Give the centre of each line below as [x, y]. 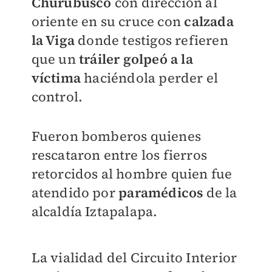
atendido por [75, 193]
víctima [56, 78]
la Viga [53, 40]
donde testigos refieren [151, 40]
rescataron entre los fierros [119, 155]
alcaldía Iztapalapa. [94, 212]
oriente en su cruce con [108, 22]
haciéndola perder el [149, 78]
